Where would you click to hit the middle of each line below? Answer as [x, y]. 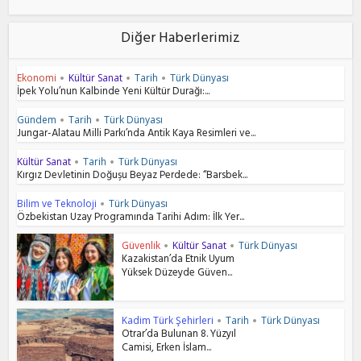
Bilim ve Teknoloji [57, 204]
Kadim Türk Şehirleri [168, 320]
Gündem [37, 120]
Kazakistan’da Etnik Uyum [178, 261]
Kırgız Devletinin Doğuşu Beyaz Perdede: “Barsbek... [133, 177]
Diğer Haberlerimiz [180, 40]
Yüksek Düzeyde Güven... [177, 274]
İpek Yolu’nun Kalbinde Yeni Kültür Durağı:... [114, 93]
